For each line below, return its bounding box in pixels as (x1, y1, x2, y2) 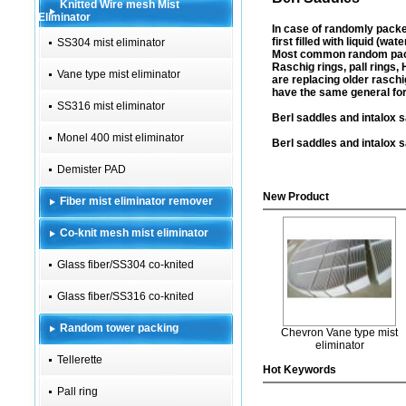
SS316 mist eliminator (57, 100, 165, 112)
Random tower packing (60, 322, 179, 334)
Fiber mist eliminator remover (60, 195, 213, 208)
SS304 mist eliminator (57, 36, 165, 49)
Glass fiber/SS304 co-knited (57, 258, 194, 271)
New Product (263, 190, 329, 203)
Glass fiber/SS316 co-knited (57, 290, 194, 303)
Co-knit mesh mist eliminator (60, 227, 208, 239)
